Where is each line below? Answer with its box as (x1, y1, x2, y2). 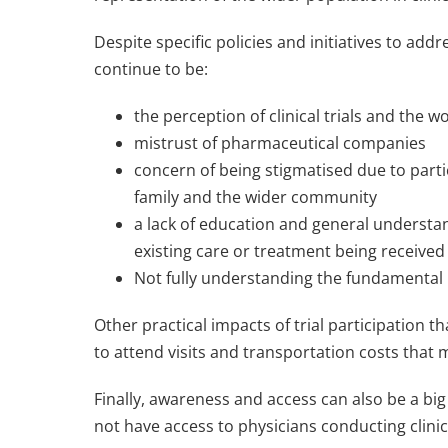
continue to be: (94, 58, 209, 81)
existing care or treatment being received (134, 240, 446, 263)
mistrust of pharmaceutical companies (134, 132, 427, 155)
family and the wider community (134, 186, 378, 209)
